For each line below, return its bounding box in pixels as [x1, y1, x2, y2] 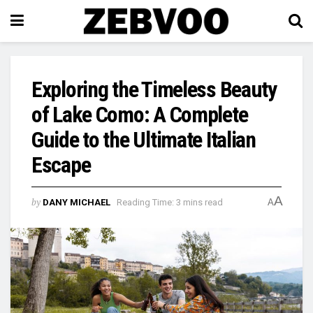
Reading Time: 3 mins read [117, 196, 223, 208]
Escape [31, 152, 91, 178]
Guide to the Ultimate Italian [31, 126, 256, 153]
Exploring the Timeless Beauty [31, 76, 277, 103]
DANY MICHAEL [43, 196, 110, 208]
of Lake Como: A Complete [31, 101, 248, 128]
